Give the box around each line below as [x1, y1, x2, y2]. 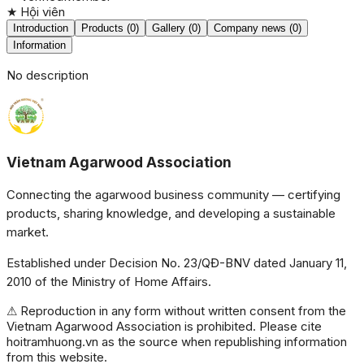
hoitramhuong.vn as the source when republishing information [6, 334, 347, 350]
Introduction [13, 22, 68, 35]
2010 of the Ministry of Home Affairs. [6, 274, 211, 290]
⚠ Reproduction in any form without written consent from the [6, 303, 346, 319]
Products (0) [81, 22, 139, 35]
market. [6, 224, 49, 240]
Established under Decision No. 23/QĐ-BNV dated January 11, [6, 255, 347, 271]
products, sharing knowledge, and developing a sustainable [6, 206, 336, 222]
